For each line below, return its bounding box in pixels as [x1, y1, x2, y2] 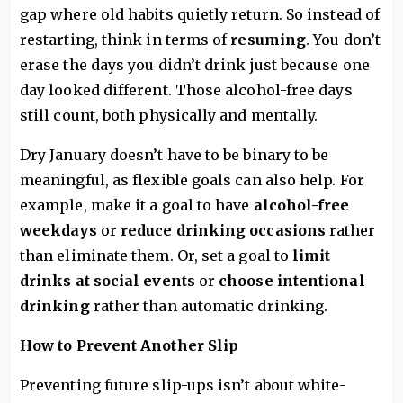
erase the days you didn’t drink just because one [20, 56, 370, 74]
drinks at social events [20, 272, 195, 290]
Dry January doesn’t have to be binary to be [20, 146, 329, 164]
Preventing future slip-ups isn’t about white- [20, 376, 346, 394]
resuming [230, 31, 307, 49]
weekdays [20, 221, 101, 239]
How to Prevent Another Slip [20, 336, 239, 354]
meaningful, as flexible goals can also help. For [20, 171, 364, 189]
